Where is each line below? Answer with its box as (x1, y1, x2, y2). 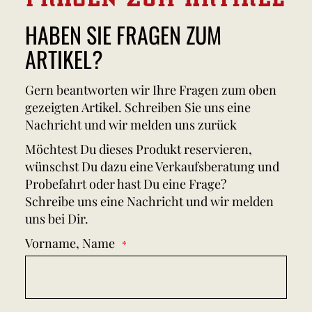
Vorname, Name (25, 234, 115, 251)
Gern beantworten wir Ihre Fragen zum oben (25, 81, 276, 98)
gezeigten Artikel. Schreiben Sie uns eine (25, 98, 251, 116)
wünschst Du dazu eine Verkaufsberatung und (25, 157, 279, 175)
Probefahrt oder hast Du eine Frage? (25, 175, 226, 192)
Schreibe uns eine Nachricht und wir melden (25, 192, 274, 210)
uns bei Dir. (25, 210, 88, 227)
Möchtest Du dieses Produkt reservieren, (25, 140, 252, 157)
